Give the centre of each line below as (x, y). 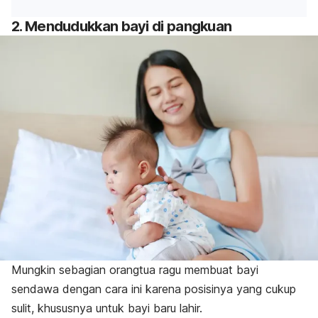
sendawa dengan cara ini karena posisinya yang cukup (154, 289)
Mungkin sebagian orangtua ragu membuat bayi (135, 269)
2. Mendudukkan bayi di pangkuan (122, 27)
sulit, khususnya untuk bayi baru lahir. (107, 308)
